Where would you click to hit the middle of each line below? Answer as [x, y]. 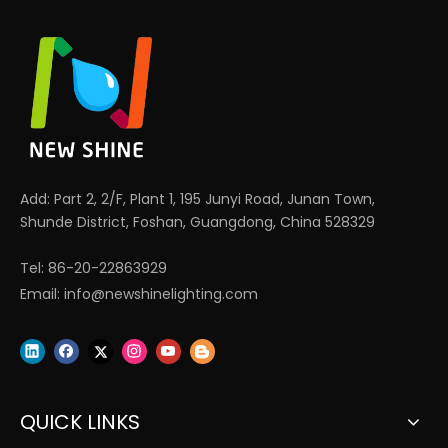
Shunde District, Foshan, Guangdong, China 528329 [197, 222]
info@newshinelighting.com [161, 294]
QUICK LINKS [80, 422]
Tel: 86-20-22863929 [93, 268]
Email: [42, 294]
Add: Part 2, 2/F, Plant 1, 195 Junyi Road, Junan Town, [197, 199]
